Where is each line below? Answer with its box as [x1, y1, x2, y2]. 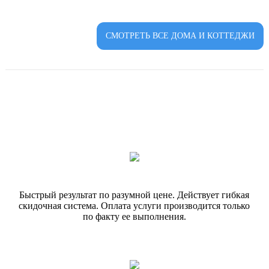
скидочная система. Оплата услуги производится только [19, 201, 250, 211]
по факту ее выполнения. [82, 211, 186, 222]
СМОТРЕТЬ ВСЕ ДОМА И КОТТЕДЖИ [106, 31, 255, 40]
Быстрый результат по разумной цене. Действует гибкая [19, 190, 250, 200]
